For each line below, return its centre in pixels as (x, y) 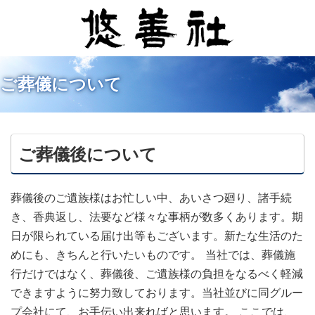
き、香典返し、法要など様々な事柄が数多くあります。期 (157, 217)
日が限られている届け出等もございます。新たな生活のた (157, 236)
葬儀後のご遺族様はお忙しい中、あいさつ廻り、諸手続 (151, 198)
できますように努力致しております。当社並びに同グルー (157, 292)
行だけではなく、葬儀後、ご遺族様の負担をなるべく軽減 (157, 274)
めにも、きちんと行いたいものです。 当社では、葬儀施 (153, 255)
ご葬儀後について (88, 154)
